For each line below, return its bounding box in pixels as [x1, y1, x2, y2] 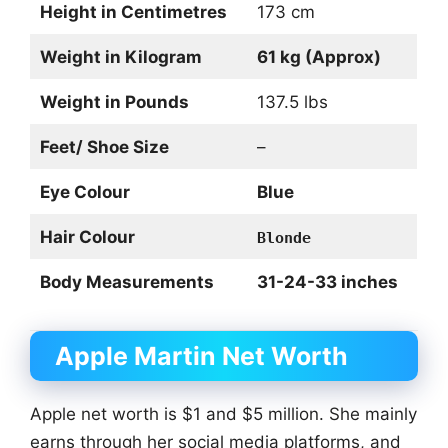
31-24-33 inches [256, 271, 398, 292]
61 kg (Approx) [256, 46, 381, 67]
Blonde [256, 228, 311, 247]
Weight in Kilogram [39, 46, 202, 67]
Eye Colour [39, 181, 130, 202]
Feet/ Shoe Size [39, 136, 169, 157]
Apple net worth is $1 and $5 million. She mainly [30, 404, 417, 425]
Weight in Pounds [39, 91, 189, 112]
